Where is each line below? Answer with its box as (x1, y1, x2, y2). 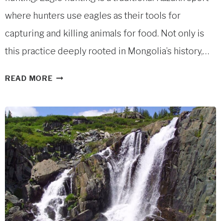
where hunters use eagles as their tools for (5, 10, 181, 21)
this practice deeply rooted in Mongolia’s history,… (5, 45, 209, 56)
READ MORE (5, 74, 53, 83)
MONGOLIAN (52, 71, 102, 80)
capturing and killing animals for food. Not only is (5, 28, 204, 38)
